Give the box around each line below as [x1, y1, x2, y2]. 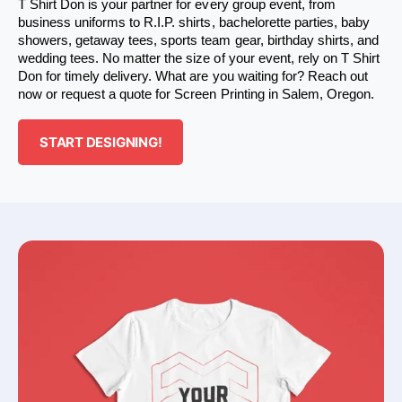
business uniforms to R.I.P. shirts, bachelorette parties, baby [18, 15, 370, 31]
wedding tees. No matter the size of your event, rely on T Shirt [18, 51, 380, 66]
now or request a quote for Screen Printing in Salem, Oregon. [18, 87, 374, 102]
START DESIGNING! [39, 133, 162, 151]
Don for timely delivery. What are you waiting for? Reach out [18, 69, 368, 84]
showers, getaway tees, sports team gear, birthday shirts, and [18, 33, 379, 48]
